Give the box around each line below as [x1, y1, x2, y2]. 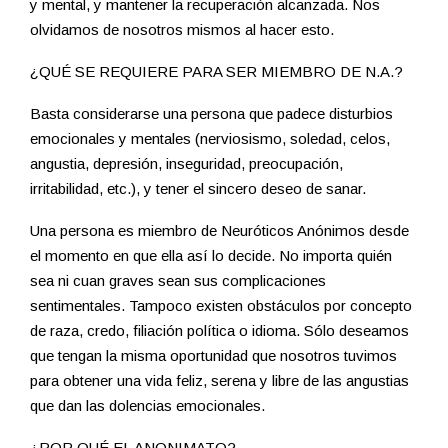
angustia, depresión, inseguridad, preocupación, [30, 155, 343, 173]
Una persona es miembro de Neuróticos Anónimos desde [30, 222, 409, 240]
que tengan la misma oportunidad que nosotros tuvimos [30, 347, 397, 365]
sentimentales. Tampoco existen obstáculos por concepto [30, 297, 412, 315]
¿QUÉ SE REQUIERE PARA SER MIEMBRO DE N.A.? [30, 63, 403, 81]
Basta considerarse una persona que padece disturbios [30, 105, 393, 123]
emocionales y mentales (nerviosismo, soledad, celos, [30, 130, 390, 148]
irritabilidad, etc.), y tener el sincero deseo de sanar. [30, 180, 366, 198]
